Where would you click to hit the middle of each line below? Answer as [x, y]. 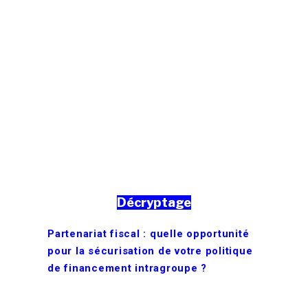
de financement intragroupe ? [127, 268]
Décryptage [154, 203]
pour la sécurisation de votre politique [150, 251]
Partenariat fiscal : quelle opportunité [148, 234]
